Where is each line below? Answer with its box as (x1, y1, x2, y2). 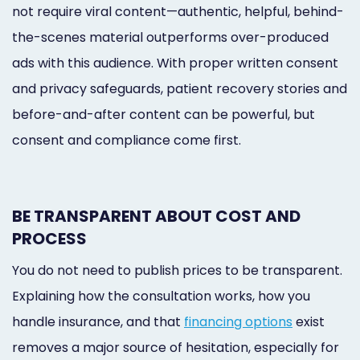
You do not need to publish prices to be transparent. (12, 260, 342, 280)
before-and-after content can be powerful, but (12, 104, 315, 124)
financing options (184, 312, 292, 331)
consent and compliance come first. (12, 130, 241, 149)
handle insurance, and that (12, 312, 184, 331)
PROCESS (12, 227, 87, 250)
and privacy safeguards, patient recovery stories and (12, 79, 347, 98)
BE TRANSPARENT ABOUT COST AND (12, 204, 301, 227)
